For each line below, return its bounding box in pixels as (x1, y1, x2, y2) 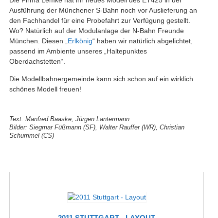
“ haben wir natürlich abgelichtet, (92, 36, 193, 45)
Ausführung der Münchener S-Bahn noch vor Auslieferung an (9, 6, 197, 14)
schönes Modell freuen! (9, 85, 81, 93)
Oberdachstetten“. (9, 57, 65, 65)
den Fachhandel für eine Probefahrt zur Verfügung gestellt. (9, 16, 190, 24)
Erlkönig (67, 36, 92, 45)
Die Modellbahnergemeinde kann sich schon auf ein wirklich (9, 74, 193, 83)
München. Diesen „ (9, 36, 68, 45)
